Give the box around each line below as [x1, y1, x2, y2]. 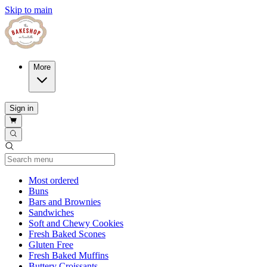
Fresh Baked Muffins [29, 250, 108, 260]
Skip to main [5, 5, 52, 15]
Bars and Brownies [29, 196, 101, 207]
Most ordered [29, 175, 79, 185]
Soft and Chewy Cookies [29, 218, 123, 228]
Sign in [10, 104, 33, 113]
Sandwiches [29, 207, 74, 218]
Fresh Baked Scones [29, 228, 105, 239]
